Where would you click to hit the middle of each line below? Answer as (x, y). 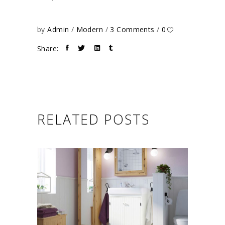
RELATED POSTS (93, 119)
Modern (90, 29)
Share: (48, 48)
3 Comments (134, 29)
